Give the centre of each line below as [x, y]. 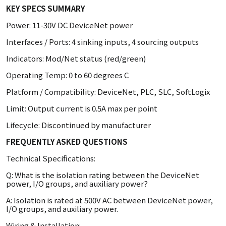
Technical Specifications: [51, 158]
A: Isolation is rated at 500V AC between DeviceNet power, [109, 200]
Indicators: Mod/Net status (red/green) [76, 58]
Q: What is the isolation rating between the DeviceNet [103, 175]
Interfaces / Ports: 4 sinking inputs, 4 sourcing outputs [102, 42]
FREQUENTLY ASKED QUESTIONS [67, 142]
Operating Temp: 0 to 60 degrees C [67, 75]
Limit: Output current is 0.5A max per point [82, 108]
